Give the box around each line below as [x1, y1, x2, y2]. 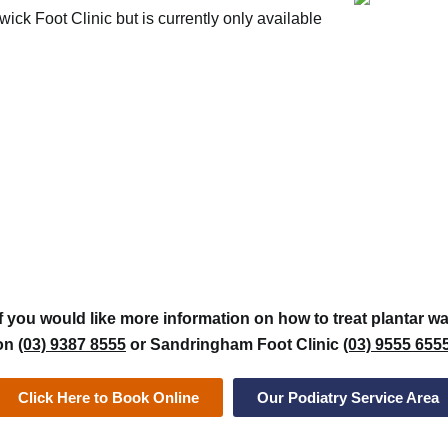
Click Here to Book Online [18, 388, 199, 406]
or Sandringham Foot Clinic [126, 335, 343, 353]
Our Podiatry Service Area [257, 388, 439, 406]
